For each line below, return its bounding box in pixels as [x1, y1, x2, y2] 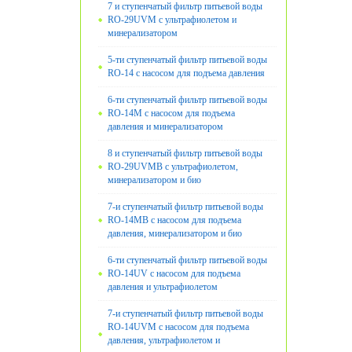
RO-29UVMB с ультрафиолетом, [108, 161, 238, 173]
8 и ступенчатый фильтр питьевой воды [108, 148, 262, 159]
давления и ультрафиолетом [108, 281, 218, 293]
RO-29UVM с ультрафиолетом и [108, 14, 236, 26]
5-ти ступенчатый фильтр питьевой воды [108, 54, 267, 66]
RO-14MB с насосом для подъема [108, 214, 241, 226]
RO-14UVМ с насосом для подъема [108, 321, 249, 333]
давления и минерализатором [108, 121, 223, 133]
